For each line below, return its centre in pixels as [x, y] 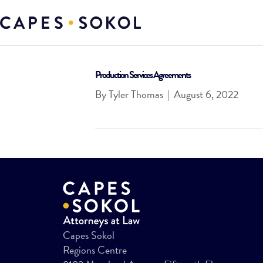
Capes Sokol [89, 235]
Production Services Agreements [143, 75]
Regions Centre [95, 250]
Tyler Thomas [136, 94]
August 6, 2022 [206, 94]
